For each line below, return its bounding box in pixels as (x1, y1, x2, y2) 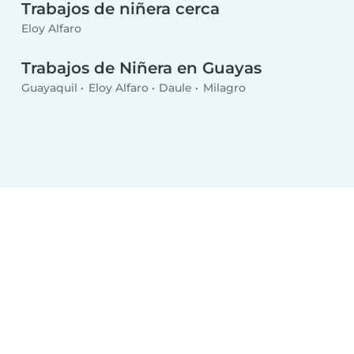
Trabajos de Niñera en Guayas (21, 58, 262, 77)
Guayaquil (21, 81, 78, 96)
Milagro (202, 81, 246, 96)
